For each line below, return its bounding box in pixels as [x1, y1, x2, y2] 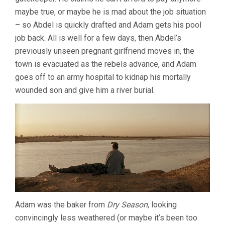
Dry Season [107, 199, 148, 209]
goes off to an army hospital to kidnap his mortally [15, 72, 191, 82]
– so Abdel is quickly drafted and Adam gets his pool [15, 20, 201, 30]
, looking [148, 199, 177, 209]
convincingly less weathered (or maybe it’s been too [15, 212, 197, 222]
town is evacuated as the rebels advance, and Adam [15, 59, 196, 69]
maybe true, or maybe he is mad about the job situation [15, 7, 206, 17]
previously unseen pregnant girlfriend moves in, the [15, 46, 194, 56]
